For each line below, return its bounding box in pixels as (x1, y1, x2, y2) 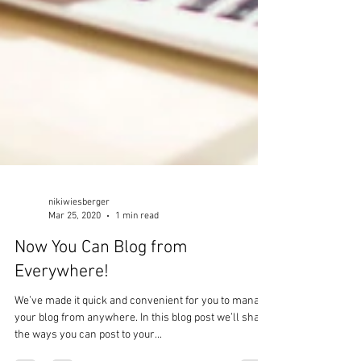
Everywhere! (15, 309, 109, 331)
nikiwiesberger (48, 245, 110, 256)
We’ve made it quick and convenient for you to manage (15, 342, 271, 356)
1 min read (115, 258, 159, 270)
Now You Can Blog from (15, 285, 188, 307)
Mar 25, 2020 (48, 258, 101, 270)
